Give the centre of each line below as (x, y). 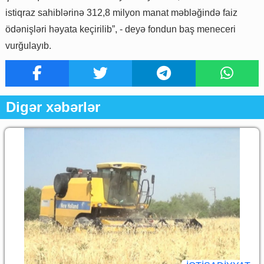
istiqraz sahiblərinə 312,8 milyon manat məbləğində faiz (121, 12)
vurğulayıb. (28, 45)
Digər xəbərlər (53, 107)
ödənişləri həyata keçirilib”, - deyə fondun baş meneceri (121, 29)
